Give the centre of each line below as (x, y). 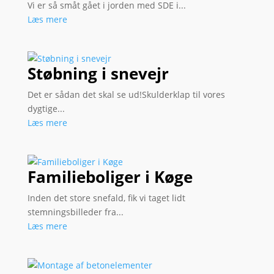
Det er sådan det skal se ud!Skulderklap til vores (126, 94)
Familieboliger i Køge (110, 177)
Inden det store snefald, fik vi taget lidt (106, 198)
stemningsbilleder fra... (75, 212)
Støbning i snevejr (98, 73)
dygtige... (46, 108)
